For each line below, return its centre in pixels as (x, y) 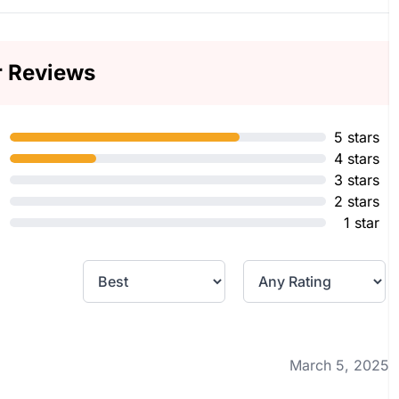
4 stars (357, 159)
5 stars (357, 137)
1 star (362, 223)
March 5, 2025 (340, 365)
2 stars (357, 201)
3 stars (357, 180)
